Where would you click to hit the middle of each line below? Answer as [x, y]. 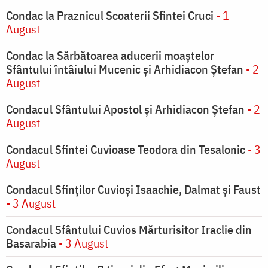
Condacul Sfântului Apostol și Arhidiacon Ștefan [127, 109]
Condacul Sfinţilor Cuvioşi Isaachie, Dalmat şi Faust [133, 190]
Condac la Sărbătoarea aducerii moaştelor [110, 56]
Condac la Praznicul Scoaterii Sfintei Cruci [111, 16]
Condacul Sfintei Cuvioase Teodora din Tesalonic [126, 150]
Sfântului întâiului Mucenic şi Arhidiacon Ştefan [126, 69]
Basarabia [31, 243]
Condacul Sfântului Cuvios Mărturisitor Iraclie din [129, 230]
